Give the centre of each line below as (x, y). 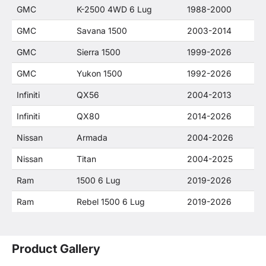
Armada (92, 137)
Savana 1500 (102, 31)
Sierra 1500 (99, 52)
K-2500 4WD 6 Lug (114, 9)
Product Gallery (56, 249)
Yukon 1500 (99, 73)
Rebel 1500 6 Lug (111, 202)
